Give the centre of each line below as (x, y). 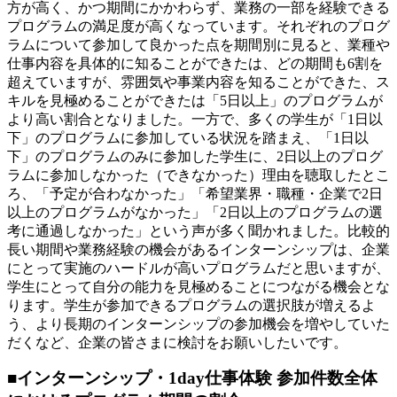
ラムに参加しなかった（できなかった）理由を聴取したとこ (198, 175)
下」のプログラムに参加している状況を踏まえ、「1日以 (188, 137)
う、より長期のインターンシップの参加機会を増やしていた (198, 323)
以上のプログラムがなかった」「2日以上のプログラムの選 (195, 212)
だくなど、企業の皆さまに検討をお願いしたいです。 (177, 342)
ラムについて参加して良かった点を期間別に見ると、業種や (198, 44)
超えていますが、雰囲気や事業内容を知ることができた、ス (198, 82)
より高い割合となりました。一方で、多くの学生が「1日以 (195, 119)
